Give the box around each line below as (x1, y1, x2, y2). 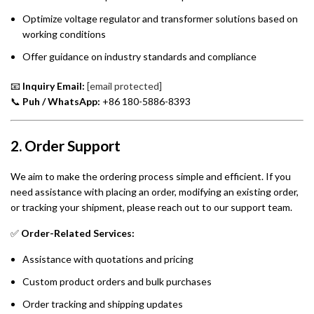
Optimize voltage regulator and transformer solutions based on (22, 13, 298, 25)
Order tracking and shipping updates (22, 297, 183, 310)
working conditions (22, 28, 106, 41)
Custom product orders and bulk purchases (22, 275, 212, 287)
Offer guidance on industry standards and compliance (22, 50, 257, 63)
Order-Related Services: (21, 226, 135, 239)
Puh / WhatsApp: (22, 95, 100, 108)
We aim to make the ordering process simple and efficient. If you (11, 170, 291, 182)
